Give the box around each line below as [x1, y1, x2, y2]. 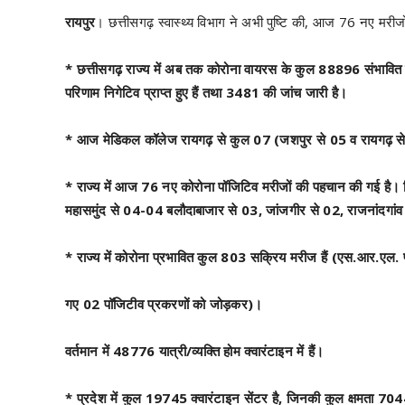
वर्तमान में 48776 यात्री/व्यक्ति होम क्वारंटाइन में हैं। [65, 342, 325, 361]
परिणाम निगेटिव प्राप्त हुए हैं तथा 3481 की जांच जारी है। [65, 83, 348, 102]
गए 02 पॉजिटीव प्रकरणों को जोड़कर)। [65, 295, 263, 314]
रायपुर [65, 13, 96, 32]
